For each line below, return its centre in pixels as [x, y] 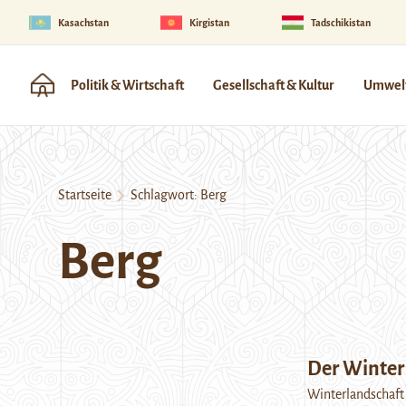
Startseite [85, 195]
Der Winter [355, 369]
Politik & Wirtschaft [127, 85]
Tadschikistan [340, 22]
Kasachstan [83, 22]
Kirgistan [210, 22]
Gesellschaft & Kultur [274, 85]
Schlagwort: [163, 195]
